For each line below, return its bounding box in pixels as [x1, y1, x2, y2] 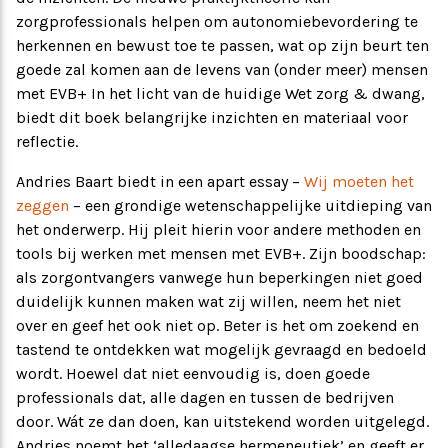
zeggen [16, 196, 69, 216]
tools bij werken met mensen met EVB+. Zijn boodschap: [16, 244, 426, 264]
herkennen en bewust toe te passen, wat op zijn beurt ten [16, 36, 429, 56]
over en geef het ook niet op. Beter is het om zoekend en [16, 316, 419, 336]
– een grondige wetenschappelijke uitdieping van [69, 196, 432, 216]
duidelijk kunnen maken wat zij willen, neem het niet [16, 292, 401, 312]
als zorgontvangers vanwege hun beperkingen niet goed [16, 268, 423, 288]
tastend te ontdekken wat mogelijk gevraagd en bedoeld [16, 340, 427, 360]
